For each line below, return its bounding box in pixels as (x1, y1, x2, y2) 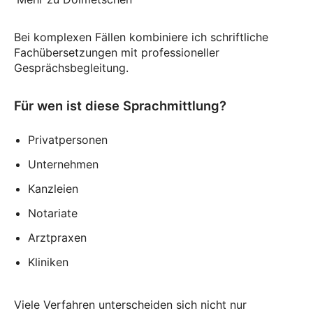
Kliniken (28, 254, 68, 269)
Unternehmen (28, 156, 99, 171)
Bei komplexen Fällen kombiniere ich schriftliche (14, 29, 268, 44)
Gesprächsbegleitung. (14, 60, 129, 75)
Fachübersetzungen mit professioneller (14, 45, 219, 59)
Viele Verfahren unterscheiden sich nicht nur (14, 297, 247, 312)
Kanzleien (28, 181, 78, 196)
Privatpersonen (28, 132, 108, 147)
